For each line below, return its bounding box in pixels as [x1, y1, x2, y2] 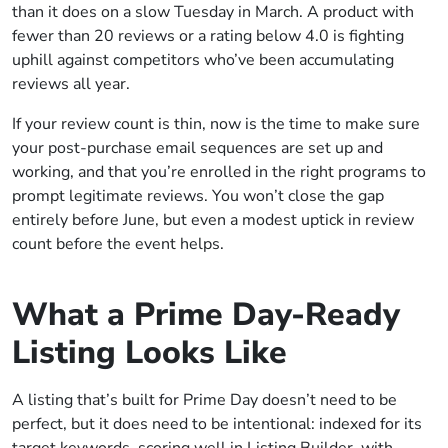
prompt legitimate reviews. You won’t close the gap [12, 185, 384, 208]
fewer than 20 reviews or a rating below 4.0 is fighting [12, 25, 404, 48]
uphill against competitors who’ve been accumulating [12, 49, 394, 72]
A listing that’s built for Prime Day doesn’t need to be [12, 389, 397, 412]
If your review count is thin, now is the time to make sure [12, 113, 420, 136]
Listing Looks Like [12, 331, 296, 375]
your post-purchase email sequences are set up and [12, 137, 383, 160]
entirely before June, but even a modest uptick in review [12, 209, 414, 232]
